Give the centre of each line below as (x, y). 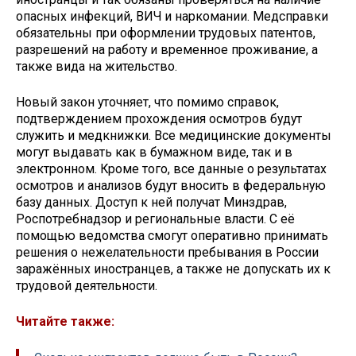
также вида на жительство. (97, 67)
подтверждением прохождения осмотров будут (159, 119)
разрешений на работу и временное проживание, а (167, 50)
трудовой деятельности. (87, 286)
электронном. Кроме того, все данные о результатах (171, 169)
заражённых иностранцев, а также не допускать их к (173, 269)
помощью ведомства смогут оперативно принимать (172, 236)
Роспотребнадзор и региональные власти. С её (155, 219)
